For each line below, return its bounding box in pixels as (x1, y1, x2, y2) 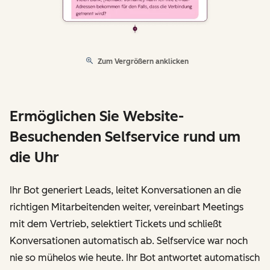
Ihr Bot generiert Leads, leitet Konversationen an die (10, 184, 241, 196)
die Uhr (10, 148, 59, 166)
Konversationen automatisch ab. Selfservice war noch (10, 235, 248, 247)
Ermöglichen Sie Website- (10, 107, 184, 125)
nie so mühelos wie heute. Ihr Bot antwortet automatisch (10, 252, 260, 264)
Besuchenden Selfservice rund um (10, 128, 240, 146)
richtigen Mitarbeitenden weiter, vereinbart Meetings (10, 201, 243, 213)
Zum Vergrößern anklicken (98, 57, 189, 66)
